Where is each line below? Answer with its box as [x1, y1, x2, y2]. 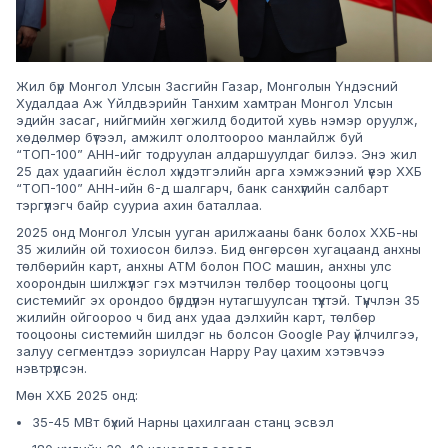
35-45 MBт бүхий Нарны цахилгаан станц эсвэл [32, 413, 334, 430]
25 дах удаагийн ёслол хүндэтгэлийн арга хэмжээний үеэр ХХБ [16, 162, 422, 179]
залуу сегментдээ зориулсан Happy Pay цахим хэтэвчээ [16, 342, 385, 359]
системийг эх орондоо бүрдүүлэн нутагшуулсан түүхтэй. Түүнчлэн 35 [16, 291, 420, 308]
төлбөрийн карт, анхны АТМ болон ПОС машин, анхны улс [16, 257, 392, 274]
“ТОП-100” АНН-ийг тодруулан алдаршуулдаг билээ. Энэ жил [16, 145, 417, 162]
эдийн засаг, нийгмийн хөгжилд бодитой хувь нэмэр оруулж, [16, 111, 418, 128]
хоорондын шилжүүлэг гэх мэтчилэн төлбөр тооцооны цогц [16, 274, 388, 291]
